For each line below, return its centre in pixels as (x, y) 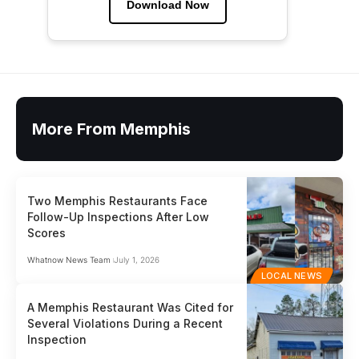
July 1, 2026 (136, 260)
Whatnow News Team (69, 260)
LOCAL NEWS (292, 276)
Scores (47, 233)
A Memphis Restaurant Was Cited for (131, 308)
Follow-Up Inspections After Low (119, 217)
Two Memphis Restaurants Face (118, 201)
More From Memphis (111, 129)
